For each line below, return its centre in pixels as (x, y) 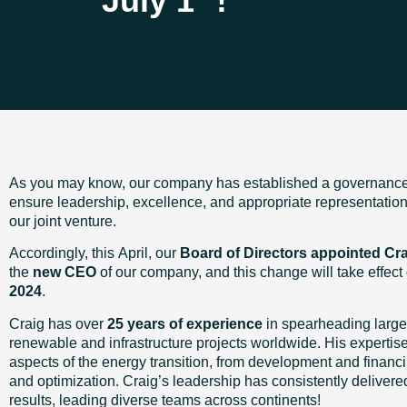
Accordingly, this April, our (94, 253)
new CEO (65, 273)
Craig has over (58, 323)
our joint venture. (63, 221)
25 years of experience (185, 323)
